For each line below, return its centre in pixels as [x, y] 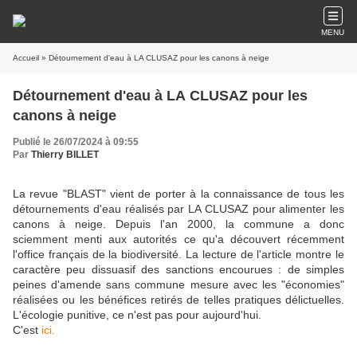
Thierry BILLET [65, 155]
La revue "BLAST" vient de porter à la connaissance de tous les [178, 194]
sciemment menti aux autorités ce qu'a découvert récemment [178, 239]
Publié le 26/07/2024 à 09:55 [76, 142]
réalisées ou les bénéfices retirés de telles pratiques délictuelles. [178, 300]
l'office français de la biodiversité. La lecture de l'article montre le [178, 254]
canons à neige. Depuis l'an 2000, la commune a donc [178, 224]
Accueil [26, 58]
